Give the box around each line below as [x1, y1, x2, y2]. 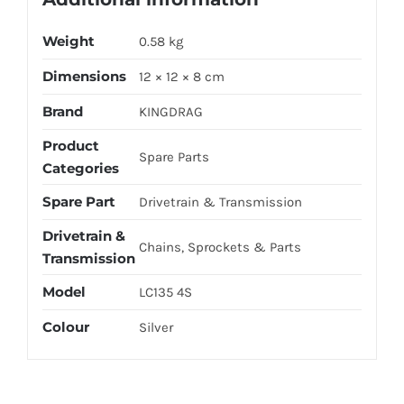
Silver [138, 319, 173, 336]
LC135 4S [138, 284, 192, 301]
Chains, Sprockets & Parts [138, 239, 301, 256]
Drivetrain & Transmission [138, 194, 302, 211]
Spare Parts [138, 149, 209, 166]
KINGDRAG [138, 104, 203, 121]
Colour [41, 318, 89, 336]
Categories [41, 160, 119, 178]
